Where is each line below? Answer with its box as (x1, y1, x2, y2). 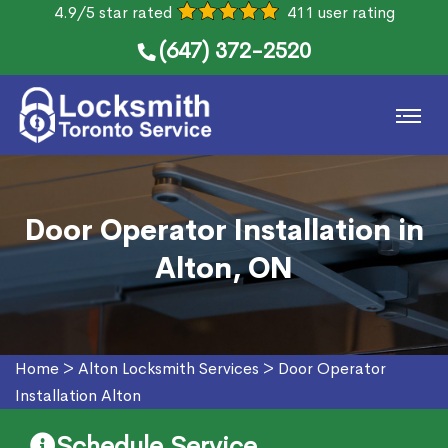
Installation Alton (15, 385, 141, 406)
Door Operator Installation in (24, 213, 424, 248)
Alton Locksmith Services (78, 358, 259, 379)
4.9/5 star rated (53, 2, 172, 23)
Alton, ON (155, 251, 293, 286)
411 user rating (286, 2, 395, 23)
